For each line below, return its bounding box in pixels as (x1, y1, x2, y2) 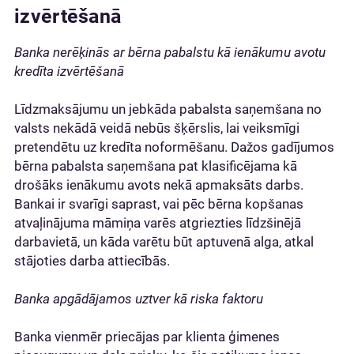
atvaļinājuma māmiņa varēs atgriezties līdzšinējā (14, 215, 301, 231)
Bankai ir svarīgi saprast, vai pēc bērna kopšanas (14, 196, 303, 212)
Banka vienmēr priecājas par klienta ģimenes (14, 329, 280, 345)
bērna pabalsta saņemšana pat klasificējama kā (14, 158, 297, 174)
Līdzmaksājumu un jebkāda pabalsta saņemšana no (14, 101, 322, 117)
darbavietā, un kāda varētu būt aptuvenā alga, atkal (14, 234, 314, 250)
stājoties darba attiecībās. (14, 253, 170, 269)
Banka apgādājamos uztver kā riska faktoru (14, 291, 263, 307)
